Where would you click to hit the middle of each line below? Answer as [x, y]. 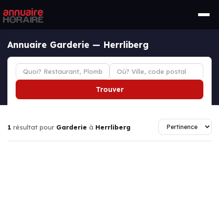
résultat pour [34, 127]
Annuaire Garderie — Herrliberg [78, 44]
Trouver [109, 89]
